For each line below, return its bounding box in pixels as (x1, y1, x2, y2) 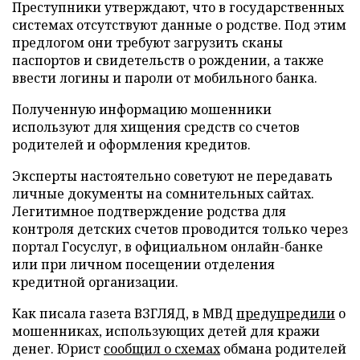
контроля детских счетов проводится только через (12, 220, 348, 238)
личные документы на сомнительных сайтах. (12, 185, 314, 202)
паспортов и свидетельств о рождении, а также (12, 51, 324, 69)
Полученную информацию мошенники (12, 100, 272, 118)
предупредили (236, 305, 335, 322)
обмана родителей (220, 340, 346, 358)
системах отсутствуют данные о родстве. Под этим (12, 16, 346, 34)
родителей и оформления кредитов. (12, 136, 251, 153)
